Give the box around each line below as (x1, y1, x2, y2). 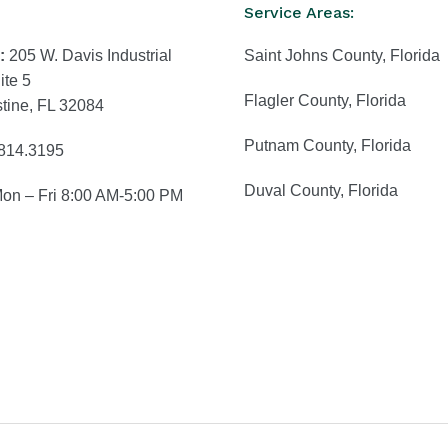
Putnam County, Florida (244, 137, 411, 154)
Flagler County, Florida (244, 92, 406, 109)
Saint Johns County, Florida (244, 47, 440, 64)
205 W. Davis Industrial (4, 47, 172, 64)
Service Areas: (244, 3, 354, 22)
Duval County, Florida (244, 182, 398, 199)
